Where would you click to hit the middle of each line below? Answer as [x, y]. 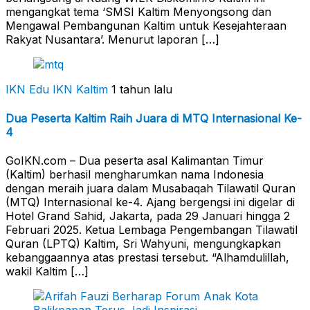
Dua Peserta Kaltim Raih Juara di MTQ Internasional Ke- [154, 118]
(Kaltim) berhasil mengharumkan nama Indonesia [135, 174]
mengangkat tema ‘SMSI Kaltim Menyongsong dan [138, 12]
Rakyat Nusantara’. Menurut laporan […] [112, 40]
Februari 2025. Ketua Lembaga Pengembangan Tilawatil [152, 229]
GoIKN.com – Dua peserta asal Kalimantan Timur [135, 160]
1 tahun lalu [142, 90]
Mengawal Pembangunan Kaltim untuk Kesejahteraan [146, 26]
